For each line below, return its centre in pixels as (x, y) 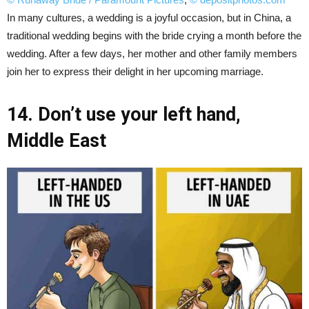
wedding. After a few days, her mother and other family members (152, 54)
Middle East (57, 141)
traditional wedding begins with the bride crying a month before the (154, 36)
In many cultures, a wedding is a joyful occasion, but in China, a (149, 18)
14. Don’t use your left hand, (124, 115)
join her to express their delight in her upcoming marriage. (135, 72)
